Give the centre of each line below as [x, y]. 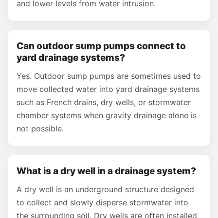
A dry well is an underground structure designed [105, 189]
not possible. [40, 128]
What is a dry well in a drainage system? [106, 171]
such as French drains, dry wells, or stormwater [104, 102]
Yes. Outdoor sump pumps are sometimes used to [109, 76]
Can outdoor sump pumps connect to [101, 46]
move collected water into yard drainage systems [108, 89]
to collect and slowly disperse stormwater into [102, 202]
